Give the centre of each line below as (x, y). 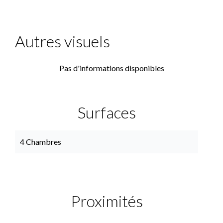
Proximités (107, 201)
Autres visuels (62, 41)
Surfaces (107, 112)
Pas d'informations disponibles (111, 68)
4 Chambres (41, 142)
